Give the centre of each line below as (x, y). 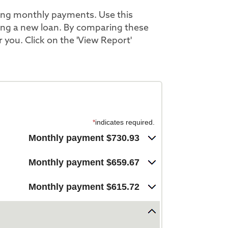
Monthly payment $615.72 (84, 187)
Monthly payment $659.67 (84, 162)
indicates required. (125, 122)
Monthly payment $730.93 (84, 138)
